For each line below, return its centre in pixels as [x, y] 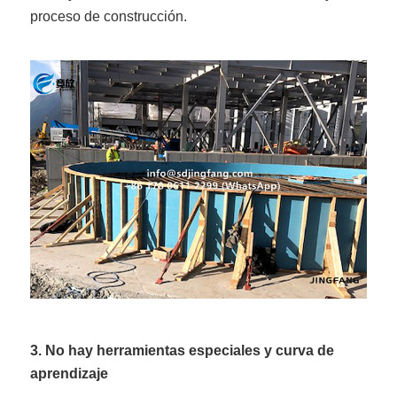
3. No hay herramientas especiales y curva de [183, 351]
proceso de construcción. [109, 16]
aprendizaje [70, 374]
